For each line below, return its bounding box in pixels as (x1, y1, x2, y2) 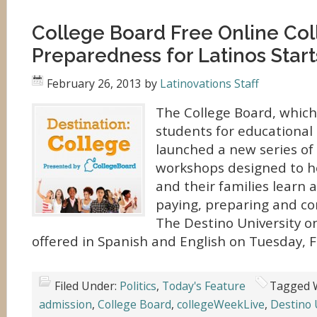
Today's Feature (162, 278, 246, 294)
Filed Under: (54, 278, 120, 294)
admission (39, 296, 92, 312)
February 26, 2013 (47, 76, 142, 91)
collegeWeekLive (177, 296, 265, 312)
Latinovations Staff (160, 76, 259, 91)
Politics (120, 278, 156, 294)
